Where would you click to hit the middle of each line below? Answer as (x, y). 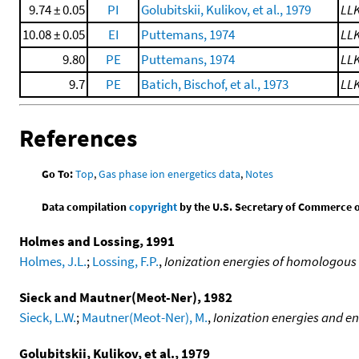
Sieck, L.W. (48, 317)
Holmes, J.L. (53, 261)
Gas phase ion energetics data (170, 173)
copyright (153, 206)
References (78, 138)
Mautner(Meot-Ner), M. (145, 317)
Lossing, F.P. (125, 261)
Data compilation (86, 206)
